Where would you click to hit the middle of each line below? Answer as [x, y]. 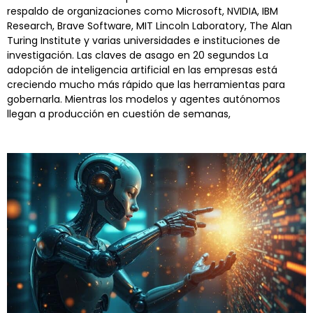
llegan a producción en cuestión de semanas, [119, 114]
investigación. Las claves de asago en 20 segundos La [138, 56]
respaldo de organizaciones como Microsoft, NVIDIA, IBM [143, 12]
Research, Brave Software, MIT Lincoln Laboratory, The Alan [150, 26]
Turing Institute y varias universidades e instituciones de [144, 41]
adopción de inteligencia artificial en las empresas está [142, 70]
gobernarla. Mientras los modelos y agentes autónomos [144, 100]
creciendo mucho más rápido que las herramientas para [146, 85]
